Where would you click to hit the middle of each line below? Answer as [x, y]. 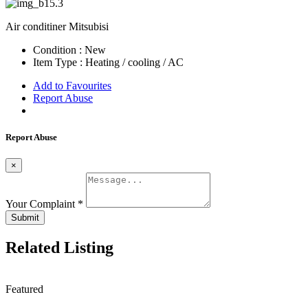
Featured [24, 289]
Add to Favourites [72, 85]
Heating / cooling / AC [134, 62]
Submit [25, 218]
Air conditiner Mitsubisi [57, 26]
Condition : [59, 49]
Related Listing [59, 248]
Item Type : [59, 62]
